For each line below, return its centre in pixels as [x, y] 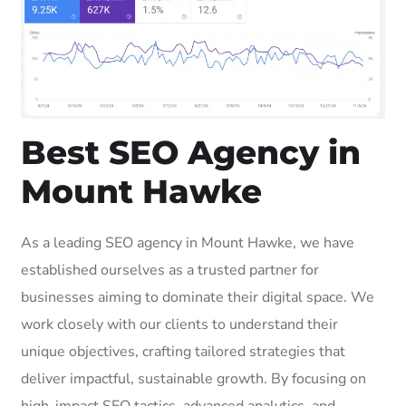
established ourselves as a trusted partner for [170, 270]
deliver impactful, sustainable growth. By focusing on [193, 378]
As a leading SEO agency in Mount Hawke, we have [188, 242]
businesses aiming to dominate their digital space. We [198, 297]
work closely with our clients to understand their [179, 324]
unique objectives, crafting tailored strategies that [183, 351]
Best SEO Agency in [191, 152]
